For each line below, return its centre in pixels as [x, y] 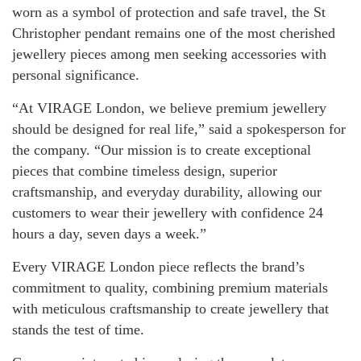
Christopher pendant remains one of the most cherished [174, 33]
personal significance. [76, 75]
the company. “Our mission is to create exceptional [162, 149]
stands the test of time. [78, 329]
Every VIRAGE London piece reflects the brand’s [158, 266]
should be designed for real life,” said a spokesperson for [179, 129]
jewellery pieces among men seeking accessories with [169, 54]
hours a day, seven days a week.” [109, 233]
